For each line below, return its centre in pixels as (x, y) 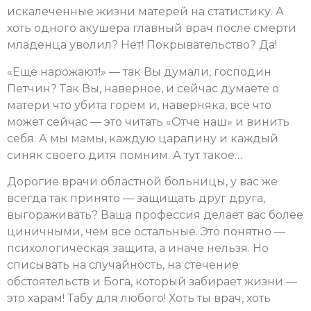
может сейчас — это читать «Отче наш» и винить (148, 121)
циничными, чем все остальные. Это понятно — (146, 232)
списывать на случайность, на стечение (123, 265)
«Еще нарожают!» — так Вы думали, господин (139, 72)
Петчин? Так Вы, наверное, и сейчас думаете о (143, 88)
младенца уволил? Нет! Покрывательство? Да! (142, 45)
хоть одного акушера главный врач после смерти (152, 28)
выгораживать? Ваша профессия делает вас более (155, 215)
